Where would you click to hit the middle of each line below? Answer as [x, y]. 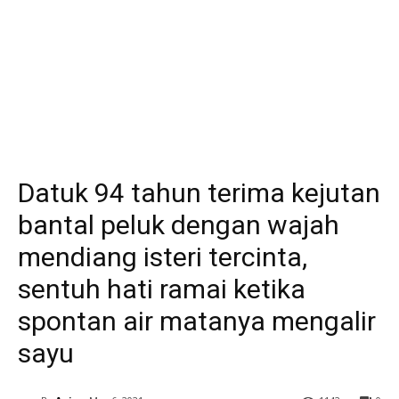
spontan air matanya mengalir [197, 321]
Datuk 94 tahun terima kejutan [199, 193]
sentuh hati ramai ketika [162, 289]
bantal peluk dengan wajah [179, 225]
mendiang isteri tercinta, [163, 257]
